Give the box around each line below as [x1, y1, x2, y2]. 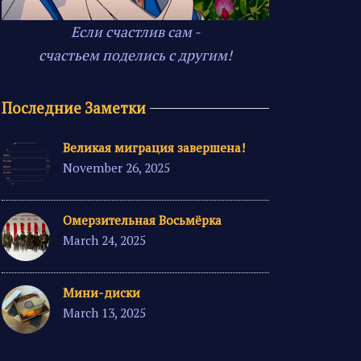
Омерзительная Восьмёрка [63, 211, 222, 228]
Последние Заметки [2, 98, 146, 118]
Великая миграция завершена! [63, 139, 245, 156]
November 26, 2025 [63, 160, 170, 176]
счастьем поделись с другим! [39, 46, 232, 65]
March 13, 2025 [63, 304, 146, 321]
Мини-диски [63, 284, 140, 301]
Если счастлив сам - [71, 23, 200, 42]
